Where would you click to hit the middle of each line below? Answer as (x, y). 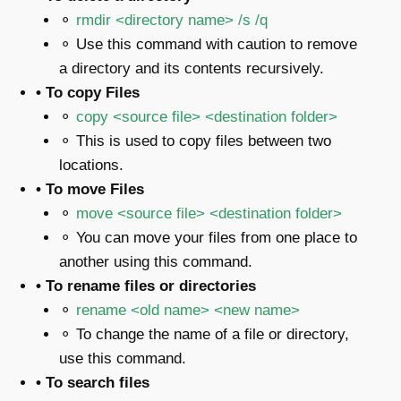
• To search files (93, 382)
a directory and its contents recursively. (191, 68)
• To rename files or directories (146, 286)
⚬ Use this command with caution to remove (208, 44)
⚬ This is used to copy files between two (195, 141)
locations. (91, 165)
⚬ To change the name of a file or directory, (204, 334)
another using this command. (155, 261)
